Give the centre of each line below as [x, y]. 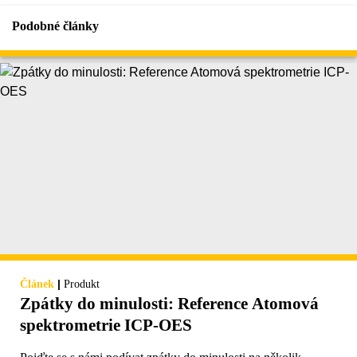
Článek [37, 284]
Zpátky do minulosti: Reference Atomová [169, 304]
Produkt [82, 284]
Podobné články [55, 26]
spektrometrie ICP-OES [106, 326]
